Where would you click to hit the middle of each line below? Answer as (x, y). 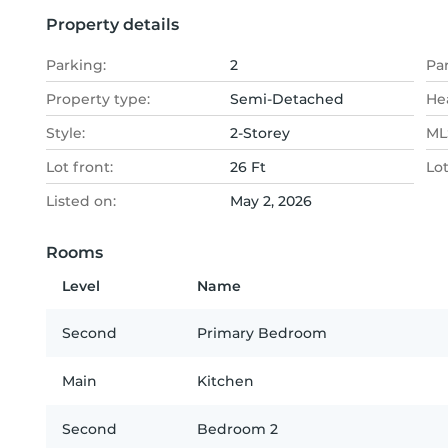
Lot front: (79, 167)
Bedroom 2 (237, 429)
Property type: (98, 99)
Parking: (76, 65)
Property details (112, 24)
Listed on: (81, 201)
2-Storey (260, 133)
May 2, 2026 (271, 201)
